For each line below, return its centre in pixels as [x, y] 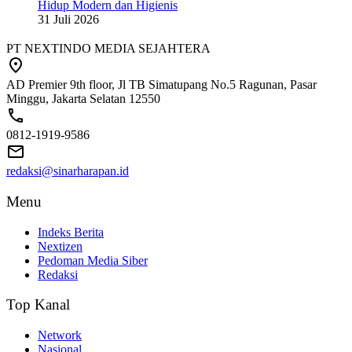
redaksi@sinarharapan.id [68, 171]
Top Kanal [38, 305]
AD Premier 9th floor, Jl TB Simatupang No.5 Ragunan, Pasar [161, 85]
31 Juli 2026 [68, 20]
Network [60, 335]
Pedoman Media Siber [93, 260]
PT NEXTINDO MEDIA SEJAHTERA [108, 49]
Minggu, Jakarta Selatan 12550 [83, 99]
